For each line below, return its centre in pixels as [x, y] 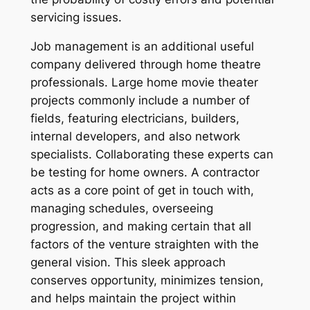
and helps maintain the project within [133, 299]
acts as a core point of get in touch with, [142, 191]
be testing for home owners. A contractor [145, 173]
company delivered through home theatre [145, 65]
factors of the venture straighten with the [144, 245]
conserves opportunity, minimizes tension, [147, 281]
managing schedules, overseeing [121, 209]
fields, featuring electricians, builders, [135, 119]
